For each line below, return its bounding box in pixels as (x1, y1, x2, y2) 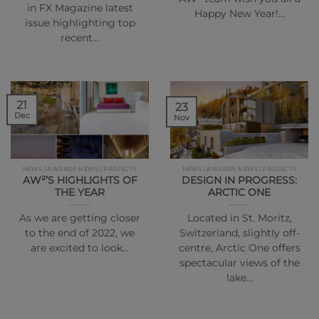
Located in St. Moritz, (187, 212, 292, 224)
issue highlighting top (24, 16, 135, 28)
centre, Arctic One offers (178, 242, 300, 254)
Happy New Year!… (194, 7, 285, 19)
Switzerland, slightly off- (179, 227, 300, 239)
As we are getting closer (19, 212, 140, 224)
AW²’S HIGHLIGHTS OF (22, 174, 137, 187)
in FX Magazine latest (26, 1, 133, 14)
